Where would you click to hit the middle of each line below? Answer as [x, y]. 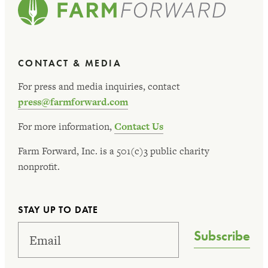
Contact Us [139, 127]
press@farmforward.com [73, 102]
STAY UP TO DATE [58, 210]
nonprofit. [39, 167]
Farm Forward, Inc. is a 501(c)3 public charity [114, 151]
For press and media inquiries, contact [99, 86]
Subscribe [222, 236]
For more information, [66, 127]
